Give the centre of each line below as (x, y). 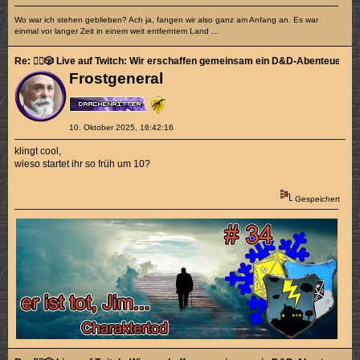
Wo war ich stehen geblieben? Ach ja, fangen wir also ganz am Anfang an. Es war (167, 19)
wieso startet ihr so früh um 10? (83, 164)
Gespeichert (316, 199)
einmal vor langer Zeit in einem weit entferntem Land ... (117, 31)
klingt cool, (38, 151)
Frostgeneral (116, 78)
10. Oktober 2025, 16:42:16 (121, 127)
